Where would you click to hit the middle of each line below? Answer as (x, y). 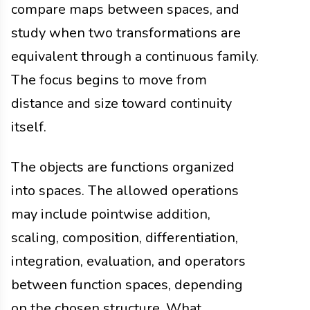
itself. (29, 127)
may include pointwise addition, (111, 214)
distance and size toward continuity (121, 103)
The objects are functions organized (123, 167)
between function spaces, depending (127, 284)
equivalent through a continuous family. (135, 56)
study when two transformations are (126, 33)
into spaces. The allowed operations (125, 190)
